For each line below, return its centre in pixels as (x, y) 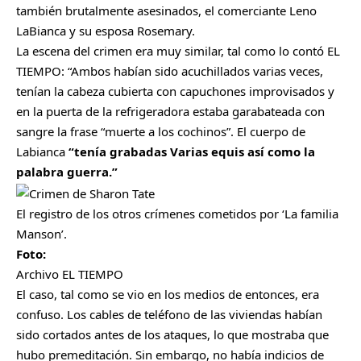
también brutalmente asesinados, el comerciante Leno (166, 11)
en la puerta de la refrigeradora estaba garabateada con (170, 112)
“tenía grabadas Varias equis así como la (192, 152)
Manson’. (41, 233)
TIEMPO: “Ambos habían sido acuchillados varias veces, (170, 71)
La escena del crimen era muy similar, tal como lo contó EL (178, 51)
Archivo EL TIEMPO (70, 274)
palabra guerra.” (67, 172)
